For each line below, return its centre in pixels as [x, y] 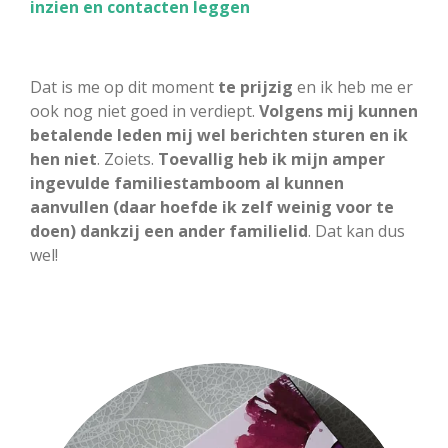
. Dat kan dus [356, 230]
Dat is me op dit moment [124, 86]
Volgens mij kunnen [338, 110]
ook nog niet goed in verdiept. [144, 110]
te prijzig [255, 86]
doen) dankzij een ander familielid [169, 230]
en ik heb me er [353, 86]
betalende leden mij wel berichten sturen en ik [219, 134]
